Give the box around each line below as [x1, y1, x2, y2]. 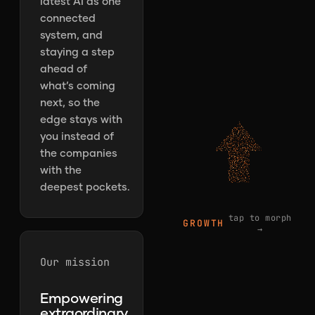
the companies [40, 146, 117, 159]
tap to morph [228, 212, 292, 224]
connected [40, 11, 96, 24]
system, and [40, 28, 103, 41]
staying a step [40, 45, 115, 58]
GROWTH [183, 217, 225, 230]
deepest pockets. [40, 180, 130, 193]
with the [40, 163, 82, 176]
